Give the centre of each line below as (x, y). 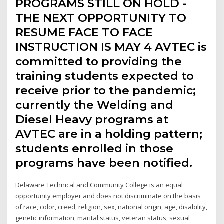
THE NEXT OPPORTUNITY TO (101, 18)
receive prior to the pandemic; (106, 91)
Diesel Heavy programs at (92, 120)
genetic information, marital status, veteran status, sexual (103, 218)
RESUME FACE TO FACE (84, 33)
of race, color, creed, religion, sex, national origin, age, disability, (112, 207)
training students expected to (105, 76)
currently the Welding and (95, 105)
